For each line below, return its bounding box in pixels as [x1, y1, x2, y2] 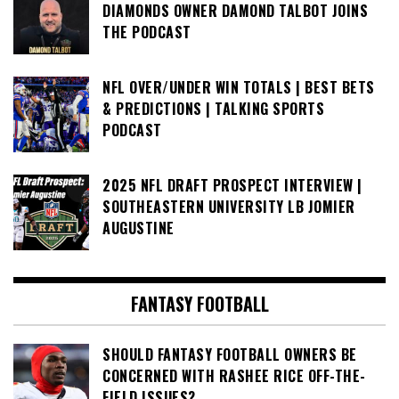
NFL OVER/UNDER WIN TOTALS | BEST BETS [102, 77, 375, 99]
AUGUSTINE [102, 217, 175, 240]
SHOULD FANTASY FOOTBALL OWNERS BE [102, 344, 357, 366]
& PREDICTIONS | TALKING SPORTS [102, 98, 324, 120]
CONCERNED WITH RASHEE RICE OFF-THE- [102, 365, 366, 387]
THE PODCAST [102, 21, 191, 44]
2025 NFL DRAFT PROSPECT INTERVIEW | [102, 175, 362, 197]
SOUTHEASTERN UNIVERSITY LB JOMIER [102, 196, 355, 218]
